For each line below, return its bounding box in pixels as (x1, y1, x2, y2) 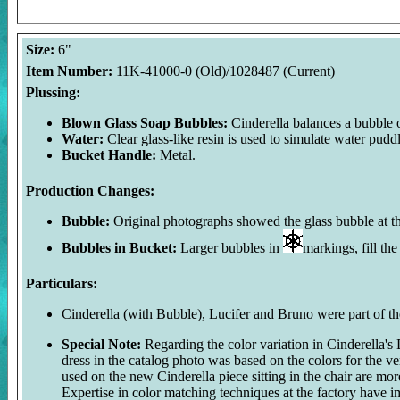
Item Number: (26, 63, 116, 79)
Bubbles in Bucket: (62, 240, 177, 255)
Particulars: (26, 276, 97, 291)
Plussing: (26, 85, 80, 100)
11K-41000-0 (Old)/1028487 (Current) (116, 63, 335, 79)
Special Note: (62, 337, 145, 352)
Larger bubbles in (177, 240, 283, 255)
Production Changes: (26, 183, 154, 198)
